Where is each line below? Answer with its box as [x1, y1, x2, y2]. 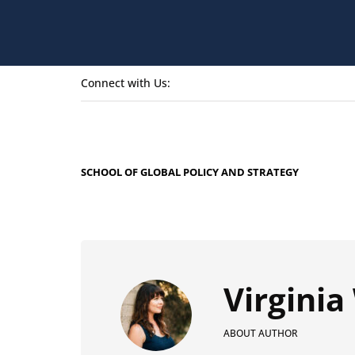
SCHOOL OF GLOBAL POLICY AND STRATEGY [81, 164, 299, 179]
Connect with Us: [81, 75, 170, 91]
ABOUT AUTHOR [223, 326, 298, 341]
